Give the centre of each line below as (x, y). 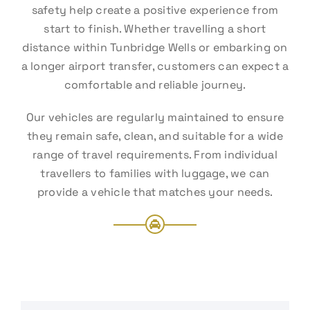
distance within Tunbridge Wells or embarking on (155, 47)
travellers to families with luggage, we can (155, 173)
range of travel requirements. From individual (155, 155)
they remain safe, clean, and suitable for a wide (155, 136)
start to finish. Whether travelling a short (155, 29)
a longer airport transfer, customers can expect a (155, 66)
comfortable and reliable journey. (155, 85)
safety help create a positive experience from (155, 10)
